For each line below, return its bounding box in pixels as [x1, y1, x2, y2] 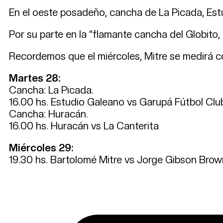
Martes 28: [9, 72, 60, 84]
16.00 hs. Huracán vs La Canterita [9, 119, 159, 132]
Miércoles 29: [9, 141, 73, 154]
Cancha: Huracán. [9, 108, 88, 120]
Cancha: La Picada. [9, 84, 94, 96]
